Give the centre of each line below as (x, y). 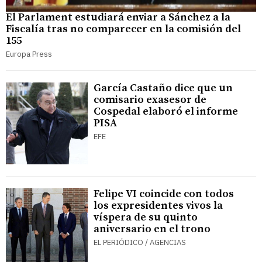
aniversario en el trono (152, 229)
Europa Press (29, 54)
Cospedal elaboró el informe (166, 112)
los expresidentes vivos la (158, 206)
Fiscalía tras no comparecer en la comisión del (123, 29)
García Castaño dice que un (163, 88)
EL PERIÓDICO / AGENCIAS (140, 243)
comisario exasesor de (150, 100)
